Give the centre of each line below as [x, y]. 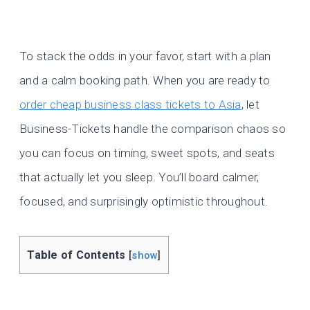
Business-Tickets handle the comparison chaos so [153, 129]
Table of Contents [76, 255]
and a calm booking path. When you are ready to [145, 81]
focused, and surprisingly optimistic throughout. [144, 202]
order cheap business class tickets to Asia [130, 105]
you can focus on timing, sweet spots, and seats [147, 153]
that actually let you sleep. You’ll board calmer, [139, 177]
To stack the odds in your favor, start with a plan [145, 56]
